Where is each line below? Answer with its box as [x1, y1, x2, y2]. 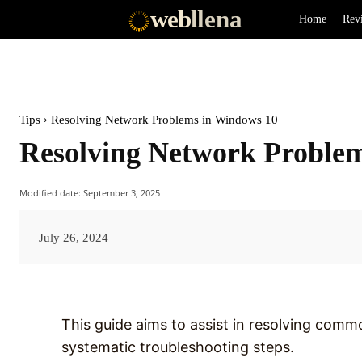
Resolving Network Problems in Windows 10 [51, 113, 278, 126]
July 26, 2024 [39, 230, 108, 244]
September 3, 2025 [83, 186, 160, 199]
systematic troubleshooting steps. [61, 338, 294, 356]
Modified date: [19, 186, 81, 199]
